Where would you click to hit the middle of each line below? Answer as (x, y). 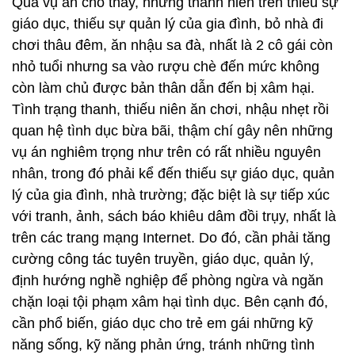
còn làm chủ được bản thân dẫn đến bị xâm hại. (163, 88)
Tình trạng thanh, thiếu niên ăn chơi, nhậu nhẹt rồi (170, 109)
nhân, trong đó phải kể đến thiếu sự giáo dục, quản (173, 174)
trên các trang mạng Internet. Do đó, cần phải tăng (171, 238)
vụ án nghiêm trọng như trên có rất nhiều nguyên (166, 152)
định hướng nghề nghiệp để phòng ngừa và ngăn (168, 281)
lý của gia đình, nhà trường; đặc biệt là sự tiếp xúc (171, 195)
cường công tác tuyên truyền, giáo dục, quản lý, (163, 259)
